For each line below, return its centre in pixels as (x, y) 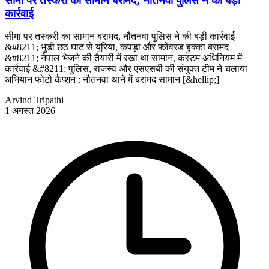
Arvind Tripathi (34, 100)
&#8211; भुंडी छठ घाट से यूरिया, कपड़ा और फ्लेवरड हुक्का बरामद (117, 47)
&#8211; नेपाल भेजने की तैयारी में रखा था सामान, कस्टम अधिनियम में (123, 58)
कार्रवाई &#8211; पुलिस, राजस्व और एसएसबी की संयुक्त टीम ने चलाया (126, 69)
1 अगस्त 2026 (30, 111)
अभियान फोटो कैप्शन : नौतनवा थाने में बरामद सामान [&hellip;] (112, 80)
